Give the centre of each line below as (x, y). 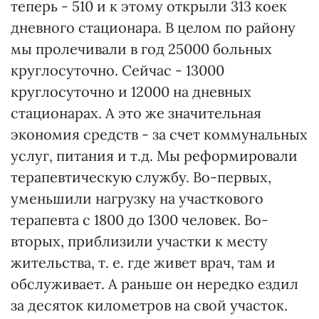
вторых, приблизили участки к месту (139, 241)
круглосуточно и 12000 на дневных (131, 91)
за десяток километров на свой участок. (149, 305)
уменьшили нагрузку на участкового (137, 198)
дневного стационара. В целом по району (153, 27)
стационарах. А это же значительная (136, 113)
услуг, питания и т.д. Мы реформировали (154, 156)
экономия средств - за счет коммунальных (159, 134)
